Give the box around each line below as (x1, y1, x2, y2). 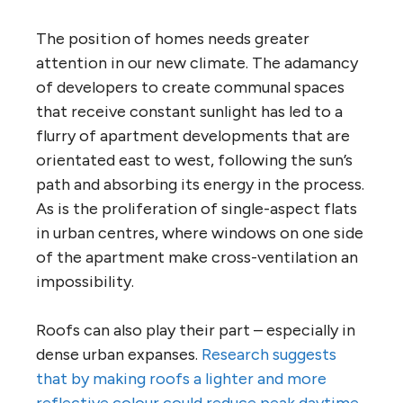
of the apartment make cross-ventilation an (36, 247, 358, 268)
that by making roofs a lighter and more (36, 369, 327, 390)
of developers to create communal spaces (36, 77, 345, 98)
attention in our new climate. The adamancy (36, 53, 358, 74)
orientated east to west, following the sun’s (36, 150, 353, 171)
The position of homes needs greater (36, 29, 309, 49)
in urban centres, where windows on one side (36, 223, 363, 244)
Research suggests (201, 345, 336, 365)
